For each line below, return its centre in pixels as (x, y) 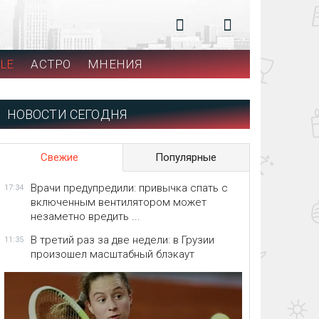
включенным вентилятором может (118, 202)
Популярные (186, 157)
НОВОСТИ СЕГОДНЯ (67, 114)
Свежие (60, 157)
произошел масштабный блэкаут (112, 254)
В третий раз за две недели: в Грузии (122, 240)
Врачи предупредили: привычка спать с (129, 188)
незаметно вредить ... (85, 216)
